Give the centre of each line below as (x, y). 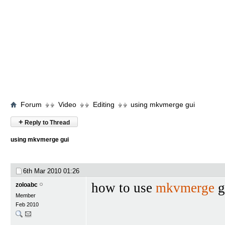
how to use (124, 188)
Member (26, 195)
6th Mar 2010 (43, 171)
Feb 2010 (27, 204)
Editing (104, 104)
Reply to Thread (46, 123)
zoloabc (27, 185)
